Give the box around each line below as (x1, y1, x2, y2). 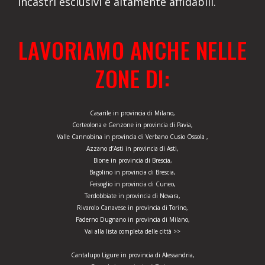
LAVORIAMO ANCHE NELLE (18, 33, 247, 67)
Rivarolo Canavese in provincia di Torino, (77, 203, 188, 212)
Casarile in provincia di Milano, (90, 109, 175, 118)
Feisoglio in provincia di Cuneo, (89, 180, 176, 189)
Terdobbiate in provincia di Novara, (85, 192, 180, 201)
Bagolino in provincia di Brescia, (89, 168, 176, 177)
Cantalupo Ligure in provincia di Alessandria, (70, 251, 195, 260)
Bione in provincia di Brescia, (93, 156, 172, 165)
